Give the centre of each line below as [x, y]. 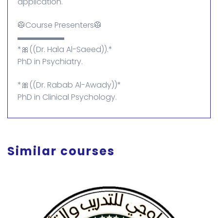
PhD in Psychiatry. [50, 61]
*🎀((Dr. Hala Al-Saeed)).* [65, 49]
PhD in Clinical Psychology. [67, 97]
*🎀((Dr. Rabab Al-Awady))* [69, 85]
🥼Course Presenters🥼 [60, 25]
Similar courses [61, 151]
